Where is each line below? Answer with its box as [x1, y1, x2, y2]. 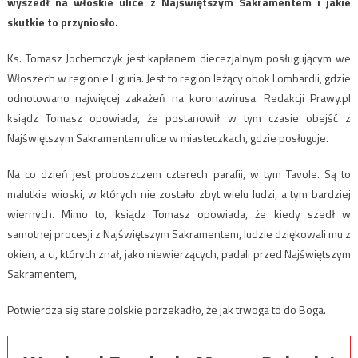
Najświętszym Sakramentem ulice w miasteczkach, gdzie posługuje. [6, 129, 328, 147]
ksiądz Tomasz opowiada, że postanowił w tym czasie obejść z [6, 109, 352, 127]
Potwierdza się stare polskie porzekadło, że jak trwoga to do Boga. [6, 301, 326, 319]
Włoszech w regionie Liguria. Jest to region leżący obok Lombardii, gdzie [6, 70, 352, 87]
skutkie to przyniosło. [6, 14, 118, 31]
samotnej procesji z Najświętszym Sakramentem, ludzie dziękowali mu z [6, 225, 352, 243]
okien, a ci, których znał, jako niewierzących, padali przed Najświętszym [6, 245, 352, 263]
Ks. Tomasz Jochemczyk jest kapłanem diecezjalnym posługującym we [6, 50, 352, 67]
